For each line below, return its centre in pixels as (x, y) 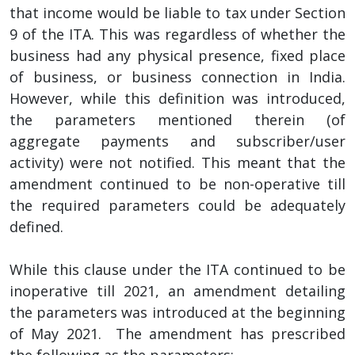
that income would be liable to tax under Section (177, 12)
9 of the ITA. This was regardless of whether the (177, 34)
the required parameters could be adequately (177, 205)
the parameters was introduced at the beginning (177, 312)
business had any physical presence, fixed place (177, 55)
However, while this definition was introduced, (177, 98)
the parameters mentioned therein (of (177, 119)
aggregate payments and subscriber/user (177, 141)
